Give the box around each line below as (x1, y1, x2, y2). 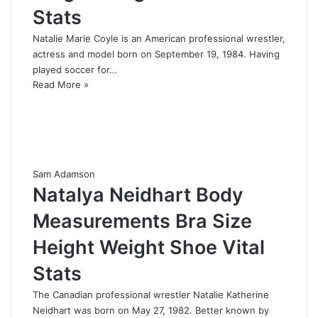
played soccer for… (33, 64, 117, 76)
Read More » (33, 79, 89, 91)
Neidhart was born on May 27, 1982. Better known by (33, 305, 269, 317)
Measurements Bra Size (33, 209, 252, 234)
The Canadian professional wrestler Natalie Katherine (33, 289, 269, 301)
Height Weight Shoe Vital (33, 236, 265, 260)
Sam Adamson (33, 168, 95, 180)
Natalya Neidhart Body (33, 183, 243, 207)
